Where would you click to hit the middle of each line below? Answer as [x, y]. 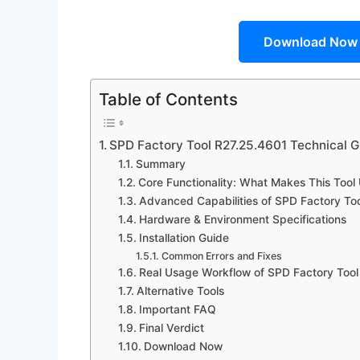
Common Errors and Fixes [221, 256]
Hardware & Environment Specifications [242, 220]
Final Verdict [171, 328]
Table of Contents [168, 100]
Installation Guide [184, 238]
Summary [160, 164]
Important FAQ [177, 310]
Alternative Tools [180, 291]
